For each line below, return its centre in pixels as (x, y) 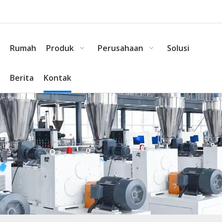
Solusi (178, 48)
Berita (22, 78)
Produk (60, 48)
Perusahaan (120, 48)
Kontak (57, 78)
